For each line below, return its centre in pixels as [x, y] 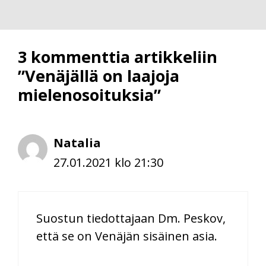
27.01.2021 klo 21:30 [108, 162]
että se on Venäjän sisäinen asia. [127, 236]
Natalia [77, 142]
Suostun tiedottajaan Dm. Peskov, [131, 218]
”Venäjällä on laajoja [99, 75]
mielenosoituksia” [89, 94]
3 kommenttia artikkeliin [118, 56]
